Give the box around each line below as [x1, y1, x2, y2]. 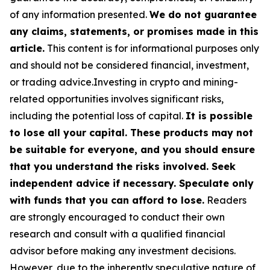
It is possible [186, 110, 253, 122]
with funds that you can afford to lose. [10, 194, 204, 207]
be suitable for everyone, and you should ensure [10, 143, 255, 156]
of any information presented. [10, 8, 149, 21]
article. [10, 42, 45, 55]
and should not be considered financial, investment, [10, 59, 249, 72]
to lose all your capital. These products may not [10, 127, 253, 139]
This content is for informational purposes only [45, 42, 259, 55]
